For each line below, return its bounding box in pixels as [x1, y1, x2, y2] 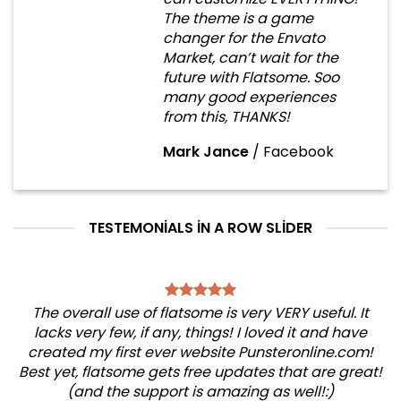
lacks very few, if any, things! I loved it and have [34, 322, 367, 343]
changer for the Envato [163, 28, 325, 48]
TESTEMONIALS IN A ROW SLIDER [89, 218, 312, 238]
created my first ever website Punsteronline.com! [28, 342, 373, 363]
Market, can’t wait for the [163, 47, 338, 68]
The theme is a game [163, 8, 313, 29]
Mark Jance [163, 141, 249, 162]
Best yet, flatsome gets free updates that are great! [19, 362, 382, 382]
